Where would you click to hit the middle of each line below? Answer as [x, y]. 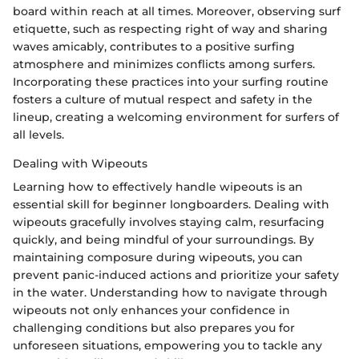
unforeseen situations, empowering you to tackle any [167, 346]
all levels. [38, 135]
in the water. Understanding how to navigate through [170, 293]
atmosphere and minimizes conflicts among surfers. [164, 65]
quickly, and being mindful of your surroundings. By [163, 240]
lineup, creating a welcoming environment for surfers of [176, 117]
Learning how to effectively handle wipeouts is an [158, 187]
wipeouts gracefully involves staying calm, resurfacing [169, 222]
